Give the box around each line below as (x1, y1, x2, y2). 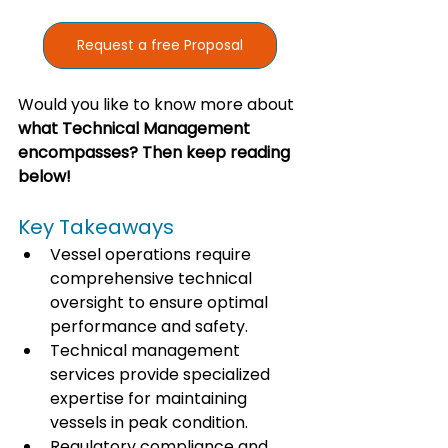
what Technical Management (18, 117, 254, 141)
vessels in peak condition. (50, 411, 248, 435)
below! (18, 165, 71, 189)
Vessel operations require (50, 243, 255, 267)
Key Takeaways (18, 213, 174, 242)
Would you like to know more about (18, 93, 298, 117)
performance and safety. (50, 315, 248, 339)
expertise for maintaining (50, 387, 251, 411)
